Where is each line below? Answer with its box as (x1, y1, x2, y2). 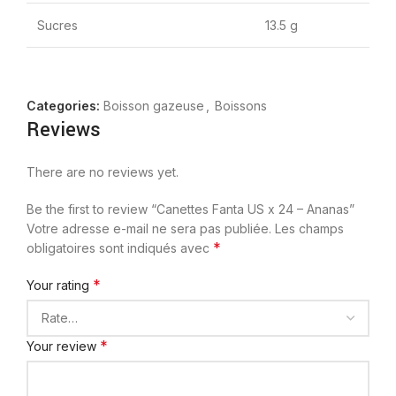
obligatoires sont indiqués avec (27, 240, 213, 256)
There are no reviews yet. (27, 164, 179, 180)
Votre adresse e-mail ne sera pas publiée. (27, 221, 271, 237)
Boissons (215, 98, 267, 114)
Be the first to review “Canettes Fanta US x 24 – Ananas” (27, 202, 354, 217)
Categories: (27, 98, 100, 114)
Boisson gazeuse (103, 98, 204, 114)
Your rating (27, 278, 93, 293)
